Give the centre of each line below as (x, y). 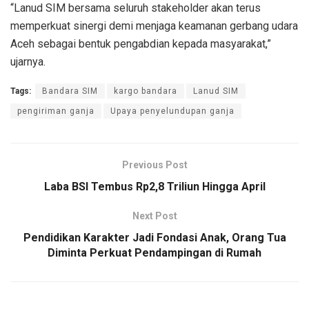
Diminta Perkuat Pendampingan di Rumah (154, 252)
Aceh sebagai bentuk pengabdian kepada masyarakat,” (141, 43)
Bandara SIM (70, 91)
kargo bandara (146, 91)
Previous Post (154, 165)
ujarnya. (28, 61)
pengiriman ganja (56, 111)
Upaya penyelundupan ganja (172, 111)
